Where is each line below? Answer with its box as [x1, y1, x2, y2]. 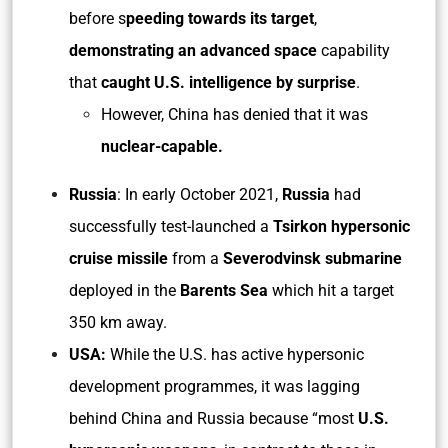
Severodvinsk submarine [223, 249, 402, 268]
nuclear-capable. [101, 137, 227, 156]
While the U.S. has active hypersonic [110, 345, 364, 364]
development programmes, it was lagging [69, 377, 360, 396]
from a [168, 249, 223, 268]
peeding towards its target [126, 9, 314, 28]
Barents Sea [180, 281, 268, 300]
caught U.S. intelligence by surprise [101, 73, 356, 92]
